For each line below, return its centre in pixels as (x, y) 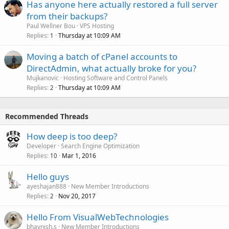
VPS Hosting (97, 26)
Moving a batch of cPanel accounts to (102, 56)
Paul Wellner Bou (51, 26)
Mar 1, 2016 (79, 155)
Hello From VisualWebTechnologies (98, 217)
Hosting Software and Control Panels (116, 78)
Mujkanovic (43, 78)
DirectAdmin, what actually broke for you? (111, 68)
